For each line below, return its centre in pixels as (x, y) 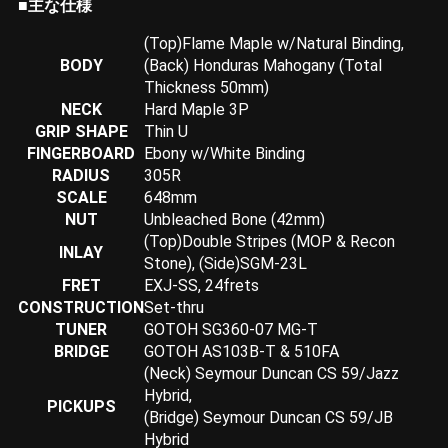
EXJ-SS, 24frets (201, 285)
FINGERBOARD (81, 153)
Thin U (166, 131)
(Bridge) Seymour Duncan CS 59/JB (268, 417)
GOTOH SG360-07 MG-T (231, 329)
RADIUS (81, 175)
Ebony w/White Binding (224, 153)
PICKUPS (81, 406)
